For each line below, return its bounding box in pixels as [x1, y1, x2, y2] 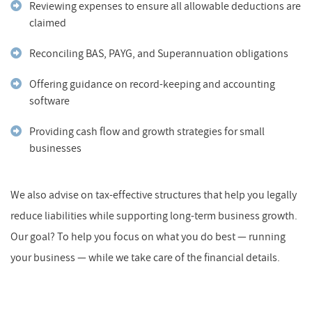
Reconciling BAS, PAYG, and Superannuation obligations [29, 46, 288, 61]
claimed [29, 15, 66, 30]
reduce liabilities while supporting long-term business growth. [10, 208, 297, 223]
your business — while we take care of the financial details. [10, 250, 280, 265]
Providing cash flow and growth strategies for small [29, 124, 265, 139]
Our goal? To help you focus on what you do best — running [10, 229, 286, 244]
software [29, 93, 70, 108]
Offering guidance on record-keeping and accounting [29, 77, 275, 91]
